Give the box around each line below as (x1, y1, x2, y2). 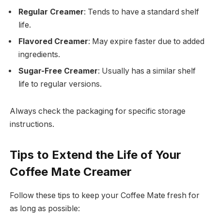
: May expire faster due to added (88, 37, 204, 46)
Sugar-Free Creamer (18, 66, 98, 76)
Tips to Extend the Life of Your (10, 148, 181, 162)
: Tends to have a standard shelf (84, 7, 199, 17)
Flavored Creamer (18, 37, 88, 46)
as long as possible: (10, 204, 80, 214)
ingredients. (18, 50, 60, 60)
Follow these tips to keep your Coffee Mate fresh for (10, 191, 200, 201)
